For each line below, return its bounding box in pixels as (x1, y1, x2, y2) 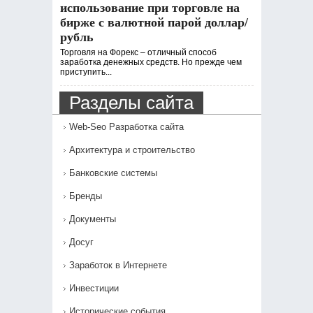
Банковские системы (68, 168, 157, 178)
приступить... (59, 67, 112, 77)
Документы (68, 214, 116, 224)
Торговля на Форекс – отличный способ (59, 48, 217, 57)
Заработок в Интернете (68, 260, 167, 270)
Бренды (68, 191, 102, 201)
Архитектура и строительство (68, 145, 195, 155)
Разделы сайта (68, 92, 194, 113)
